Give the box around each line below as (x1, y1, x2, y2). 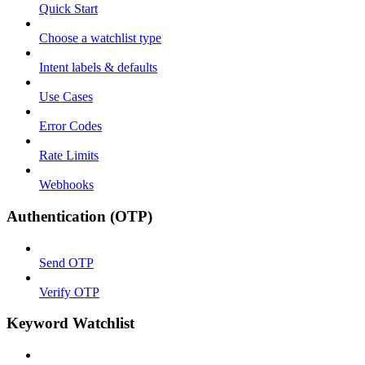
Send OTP (39, 255, 94, 270)
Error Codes (39, 119, 102, 134)
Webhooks (39, 178, 94, 192)
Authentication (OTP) (7, 207, 152, 225)
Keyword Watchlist (7, 314, 134, 332)
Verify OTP (39, 284, 99, 299)
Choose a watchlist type (39, 31, 161, 46)
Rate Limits (39, 148, 99, 163)
